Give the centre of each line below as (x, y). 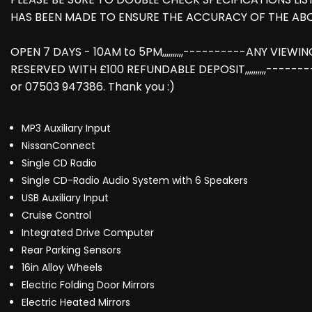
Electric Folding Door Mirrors (88, 285)
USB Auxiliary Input (65, 198)
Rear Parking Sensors (71, 250)
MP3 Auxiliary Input (66, 128)
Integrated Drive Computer (88, 233)
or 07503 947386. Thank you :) (93, 87)
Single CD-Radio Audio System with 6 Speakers (135, 181)
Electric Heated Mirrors (76, 303)
